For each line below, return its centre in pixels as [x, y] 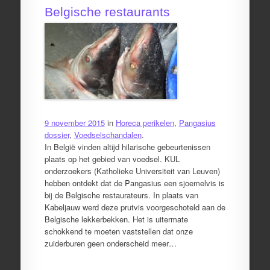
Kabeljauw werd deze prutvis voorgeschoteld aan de [135, 207]
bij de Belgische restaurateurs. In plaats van [121, 195]
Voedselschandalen [108, 135]
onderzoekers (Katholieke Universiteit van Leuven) [132, 171]
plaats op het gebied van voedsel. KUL [112, 159]
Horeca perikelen [145, 123]
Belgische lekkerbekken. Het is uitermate [116, 219]
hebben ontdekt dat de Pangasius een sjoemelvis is [134, 183]
